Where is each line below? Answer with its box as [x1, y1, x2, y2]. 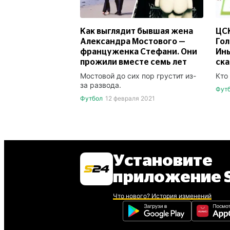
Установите [113, 152, 213, 169]
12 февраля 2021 [105, 94, 155, 102]
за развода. [80, 80, 121, 89]
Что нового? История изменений [113, 192, 212, 200]
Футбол [80, 94, 103, 102]
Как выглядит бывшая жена [80, 27, 193, 35]
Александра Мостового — [80, 37, 185, 46]
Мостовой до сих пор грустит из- [80, 71, 196, 80]
